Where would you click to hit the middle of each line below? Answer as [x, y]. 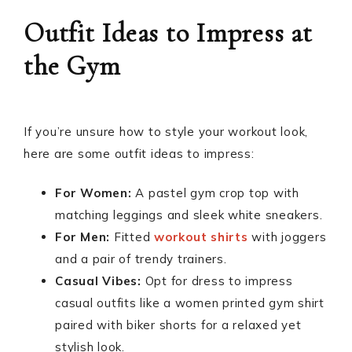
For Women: [93, 193]
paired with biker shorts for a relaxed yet [178, 325]
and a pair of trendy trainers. [141, 259]
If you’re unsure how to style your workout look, [166, 132]
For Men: [82, 237]
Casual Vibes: [98, 281]
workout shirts [201, 237]
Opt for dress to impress [217, 281]
